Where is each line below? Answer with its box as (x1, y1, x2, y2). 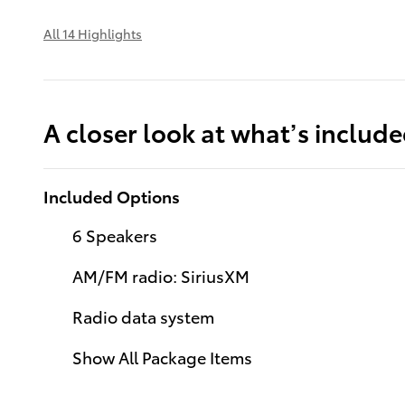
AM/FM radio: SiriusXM (72, 263, 250, 287)
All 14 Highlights (43, 24, 142, 42)
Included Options (43, 184, 180, 207)
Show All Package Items (72, 344, 252, 368)
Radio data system (72, 304, 214, 327)
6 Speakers (72, 222, 157, 246)
